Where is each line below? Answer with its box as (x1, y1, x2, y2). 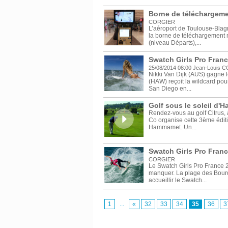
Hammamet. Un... (148, 124, 196, 131)
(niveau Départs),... (148, 39, 201, 47)
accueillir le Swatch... (148, 177, 207, 184)
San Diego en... (148, 85, 191, 93)
